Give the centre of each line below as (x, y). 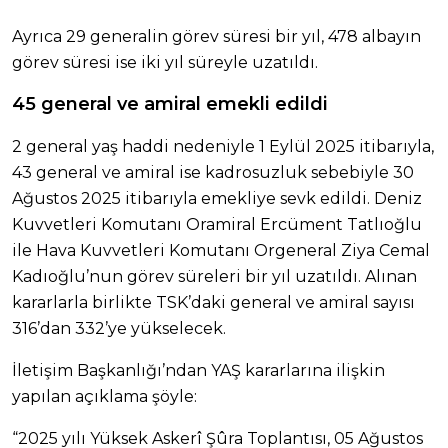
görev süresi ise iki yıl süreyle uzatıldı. (165, 63)
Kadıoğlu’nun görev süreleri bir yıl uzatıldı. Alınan (214, 277)
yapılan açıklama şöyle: (104, 397)
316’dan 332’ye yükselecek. (119, 329)
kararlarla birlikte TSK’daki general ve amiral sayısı (213, 303)
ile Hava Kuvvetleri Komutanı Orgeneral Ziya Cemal (221, 251)
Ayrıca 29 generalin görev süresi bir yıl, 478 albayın (216, 37)
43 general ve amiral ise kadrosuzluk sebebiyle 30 (213, 173)
